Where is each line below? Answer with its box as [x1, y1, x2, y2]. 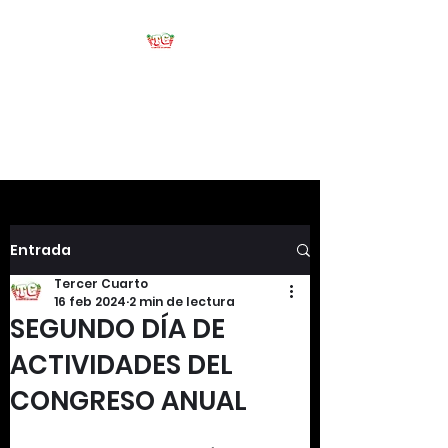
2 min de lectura [129, 293, 235, 310]
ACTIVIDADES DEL [10, 347, 233, 383]
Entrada [10, 239, 71, 260]
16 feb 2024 [54, 293, 126, 310]
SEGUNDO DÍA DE [10, 311, 225, 347]
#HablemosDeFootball [78, 111, 242, 131]
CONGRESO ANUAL [10, 383, 247, 419]
